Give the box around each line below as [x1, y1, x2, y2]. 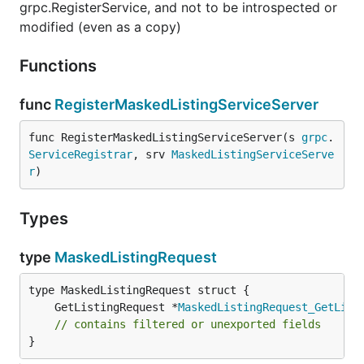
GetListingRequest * [54, 301, 178, 314]
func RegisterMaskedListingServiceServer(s [28, 131, 301, 144]
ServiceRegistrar [28, 148, 132, 161]
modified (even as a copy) [19, 19, 181, 35]
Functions [19, 56, 101, 76]
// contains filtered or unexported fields [54, 318, 321, 331]
